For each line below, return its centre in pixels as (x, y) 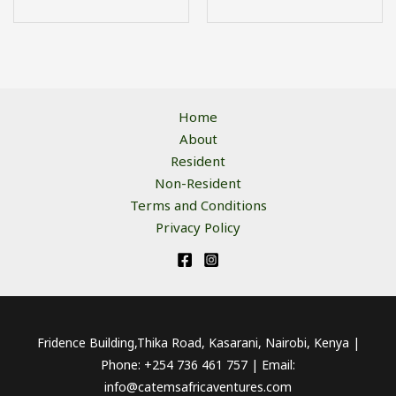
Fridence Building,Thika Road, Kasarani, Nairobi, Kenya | (198, 342)
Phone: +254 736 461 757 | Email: (198, 364)
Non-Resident (198, 183)
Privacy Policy (198, 227)
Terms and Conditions (198, 205)
